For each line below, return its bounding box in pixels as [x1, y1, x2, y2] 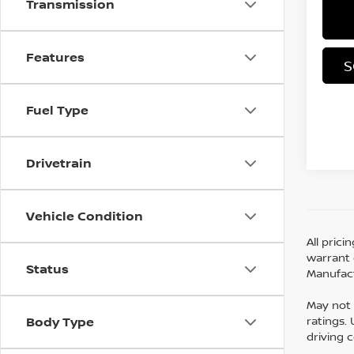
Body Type [26, 313, 94, 330]
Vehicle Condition [26, 207, 143, 224]
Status [26, 260, 69, 277]
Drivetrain [26, 154, 92, 171]
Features [26, 48, 85, 66]
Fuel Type [26, 101, 88, 119]
